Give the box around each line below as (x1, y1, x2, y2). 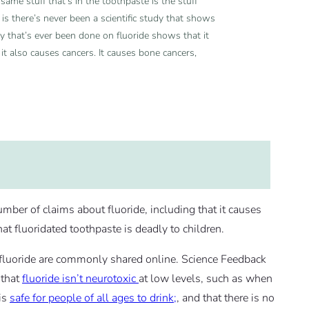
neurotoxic (83, 271, 139, 287)
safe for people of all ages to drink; (10, 290, 177, 306)
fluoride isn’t (22, 271, 83, 287)
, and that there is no (177, 290, 275, 306)
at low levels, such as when (139, 271, 272, 287)
